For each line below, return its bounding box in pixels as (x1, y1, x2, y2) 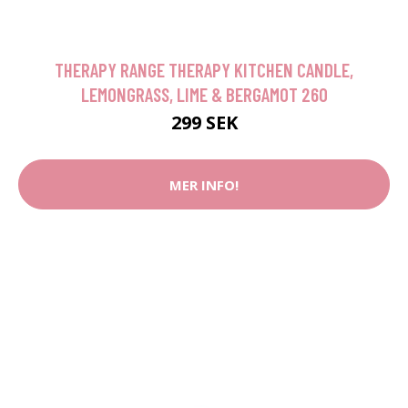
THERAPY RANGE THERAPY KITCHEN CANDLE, (55, 58, 353, 81)
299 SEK (170, 110, 238, 135)
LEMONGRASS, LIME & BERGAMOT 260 (80, 83, 328, 106)
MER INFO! (169, 175, 239, 194)
